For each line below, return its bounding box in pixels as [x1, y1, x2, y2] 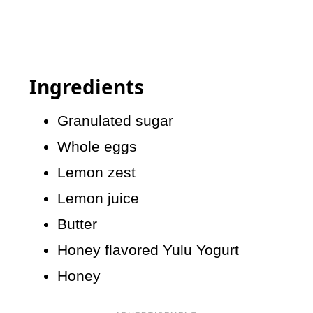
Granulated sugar [57, 112, 174, 129]
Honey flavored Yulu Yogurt [57, 242, 240, 259]
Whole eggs [57, 138, 138, 155]
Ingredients [29, 73, 145, 101]
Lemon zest [57, 164, 136, 181]
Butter [57, 216, 98, 233]
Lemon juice [57, 190, 140, 207]
